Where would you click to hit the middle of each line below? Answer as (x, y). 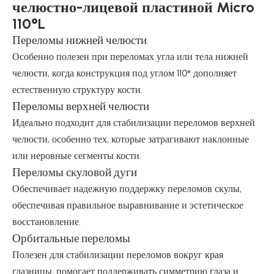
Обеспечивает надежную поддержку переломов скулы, (127, 189)
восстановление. (46, 222)
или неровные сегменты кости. (77, 156)
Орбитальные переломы (71, 238)
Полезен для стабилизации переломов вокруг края (118, 255)
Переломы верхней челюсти (81, 106)
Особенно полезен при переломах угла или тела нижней (130, 57)
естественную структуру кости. (77, 90)
